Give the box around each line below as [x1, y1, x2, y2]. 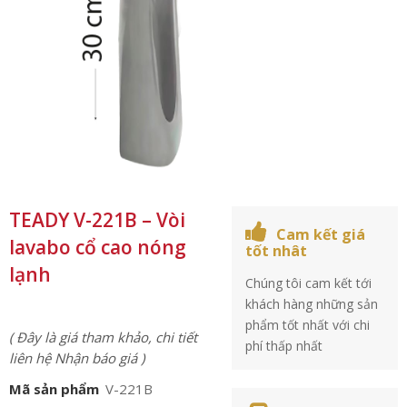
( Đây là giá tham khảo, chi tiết [9, 328, 197, 346]
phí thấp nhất [245, 337, 323, 354]
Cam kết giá [276, 224, 366, 244]
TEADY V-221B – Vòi [9, 207, 185, 233]
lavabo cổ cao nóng [9, 234, 186, 260]
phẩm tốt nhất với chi [245, 316, 371, 333]
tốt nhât [245, 241, 308, 261]
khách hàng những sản [245, 295, 379, 313]
